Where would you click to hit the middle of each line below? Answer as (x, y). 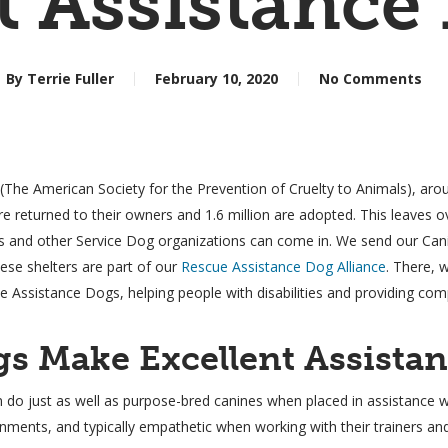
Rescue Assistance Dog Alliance (284, 266)
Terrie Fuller (70, 78)
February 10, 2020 (216, 78)
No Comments (370, 78)
